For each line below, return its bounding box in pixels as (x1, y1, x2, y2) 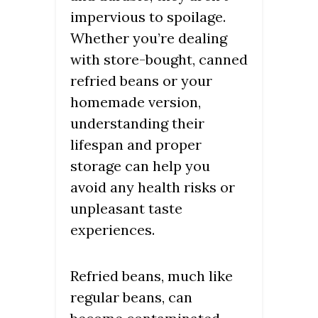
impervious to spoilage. (70, 8, 226, 26)
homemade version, (70, 93, 201, 111)
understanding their (70, 114, 204, 133)
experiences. (70, 221, 155, 239)
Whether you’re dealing (70, 29, 227, 48)
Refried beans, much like (70, 267, 233, 285)
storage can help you (70, 157, 210, 175)
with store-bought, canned (70, 50, 248, 69)
